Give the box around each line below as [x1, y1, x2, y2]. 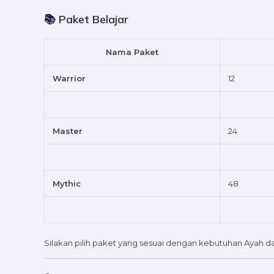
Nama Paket [106, 47, 158, 57]
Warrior [53, 73, 86, 84]
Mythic [53, 179, 81, 189]
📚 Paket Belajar [44, 12, 128, 27]
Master [53, 126, 83, 136]
